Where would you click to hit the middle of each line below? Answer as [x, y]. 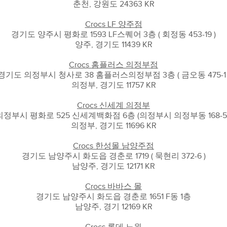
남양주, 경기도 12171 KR [113, 166]
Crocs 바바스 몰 [113, 186]
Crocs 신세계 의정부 [113, 105]
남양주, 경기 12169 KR [113, 207]
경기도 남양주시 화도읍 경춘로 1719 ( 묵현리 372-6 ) [113, 156]
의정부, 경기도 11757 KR [113, 85]
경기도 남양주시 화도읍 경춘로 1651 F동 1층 [113, 197]
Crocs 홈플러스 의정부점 [113, 65]
